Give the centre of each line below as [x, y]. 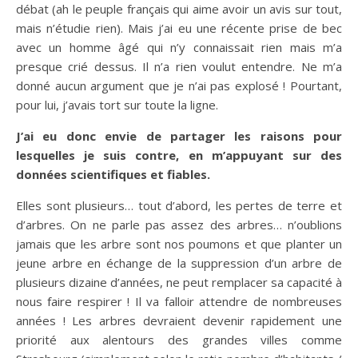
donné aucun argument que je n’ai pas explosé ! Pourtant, [179, 86]
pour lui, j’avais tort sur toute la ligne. [117, 105]
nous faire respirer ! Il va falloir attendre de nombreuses [179, 301]
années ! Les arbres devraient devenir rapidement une [179, 320]
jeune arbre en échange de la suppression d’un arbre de [179, 263]
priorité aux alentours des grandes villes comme [179, 340]
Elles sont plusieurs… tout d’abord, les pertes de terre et [179, 205]
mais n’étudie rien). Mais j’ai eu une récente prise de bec [179, 28]
